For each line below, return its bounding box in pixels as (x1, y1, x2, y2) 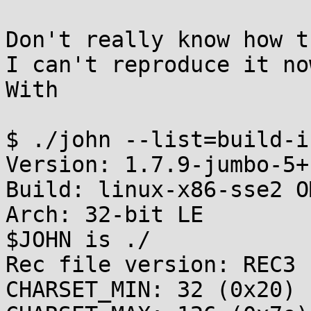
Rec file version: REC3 (6, 252, 296, 277)
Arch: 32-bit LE (6, 202, 203, 227)
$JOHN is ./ (6, 227, 151, 252)
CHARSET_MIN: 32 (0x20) (6, 277, 296, 302)
